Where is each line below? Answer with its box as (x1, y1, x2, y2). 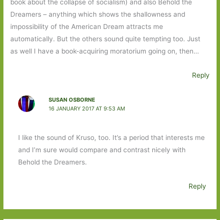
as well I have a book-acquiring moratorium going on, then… (10, 47, 199, 55)
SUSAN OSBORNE (48, 96, 95, 103)
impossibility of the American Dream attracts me (10, 23, 164, 31)
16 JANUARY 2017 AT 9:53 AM (48, 105, 125, 112)
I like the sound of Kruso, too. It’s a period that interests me (18, 133, 205, 141)
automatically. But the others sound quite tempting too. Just (10, 35, 201, 43)
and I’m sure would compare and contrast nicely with (18, 145, 186, 154)
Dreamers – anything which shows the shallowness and (10, 10, 186, 19)
